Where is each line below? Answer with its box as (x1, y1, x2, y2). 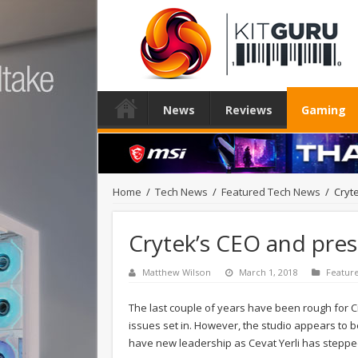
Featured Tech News (221, 184, 320, 199)
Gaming (301, 102, 346, 117)
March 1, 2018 (239, 265, 297, 278)
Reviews (225, 102, 272, 117)
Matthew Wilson (142, 265, 211, 278)
